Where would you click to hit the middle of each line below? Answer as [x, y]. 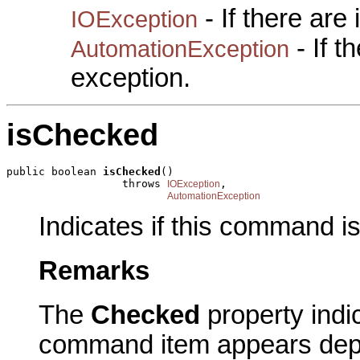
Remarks [94, 271]
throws [87, 183]
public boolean [55, 171]
